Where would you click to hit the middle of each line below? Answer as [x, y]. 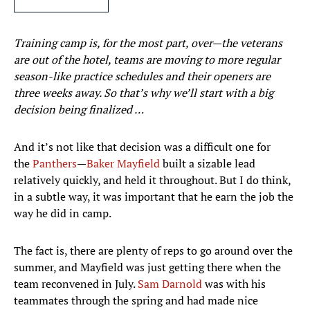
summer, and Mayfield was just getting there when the [147, 267]
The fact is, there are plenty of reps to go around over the [153, 251]
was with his [234, 284]
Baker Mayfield [123, 164]
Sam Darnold [170, 284]
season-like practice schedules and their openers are [142, 76]
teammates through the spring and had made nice [136, 301]
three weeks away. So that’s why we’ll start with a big [144, 93]
